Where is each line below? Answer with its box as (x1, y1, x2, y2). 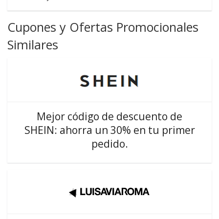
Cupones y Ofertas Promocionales (7, 19, 198, 35)
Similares (7, 36, 58, 53)
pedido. (91, 137, 128, 151)
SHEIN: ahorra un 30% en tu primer (24, 123, 195, 137)
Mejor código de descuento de (37, 109, 182, 123)
